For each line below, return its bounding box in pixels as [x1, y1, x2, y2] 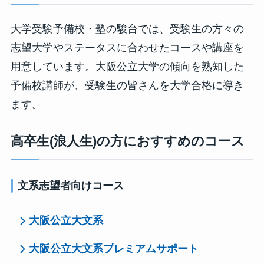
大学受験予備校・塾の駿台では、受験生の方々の [10, 22, 244, 35]
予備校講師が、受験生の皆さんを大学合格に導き [10, 79, 244, 91]
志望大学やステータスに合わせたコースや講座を [10, 41, 244, 54]
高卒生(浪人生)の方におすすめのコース [10, 133, 245, 148]
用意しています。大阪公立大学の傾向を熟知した [10, 60, 244, 72]
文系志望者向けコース [17, 179, 124, 192]
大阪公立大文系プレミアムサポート [29, 242, 199, 255]
